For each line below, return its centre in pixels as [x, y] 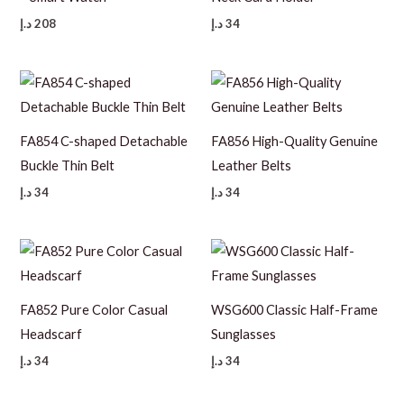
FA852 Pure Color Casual [94, 310]
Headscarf [51, 335]
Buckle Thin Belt [68, 166]
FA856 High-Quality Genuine [294, 142]
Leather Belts [251, 166]
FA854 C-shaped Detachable [104, 142]
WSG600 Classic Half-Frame [294, 310]
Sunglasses [243, 335]
